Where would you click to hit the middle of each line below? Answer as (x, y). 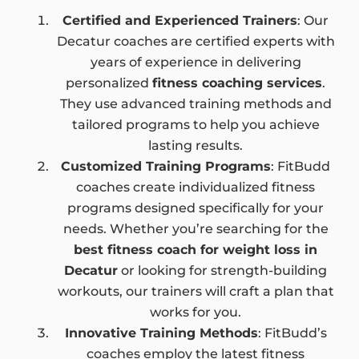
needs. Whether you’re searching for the (196, 229)
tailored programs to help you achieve (196, 125)
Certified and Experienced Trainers (180, 20)
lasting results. (196, 145)
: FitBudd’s (292, 333)
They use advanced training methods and (196, 104)
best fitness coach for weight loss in (196, 250)
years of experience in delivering (196, 62)
